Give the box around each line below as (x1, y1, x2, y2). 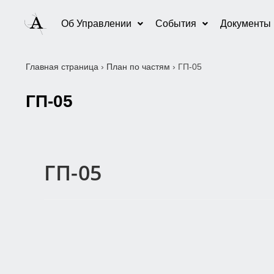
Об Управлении (61, 18, 131, 29)
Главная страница (26, 62, 98, 72)
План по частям (106, 62, 170, 72)
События (155, 18, 196, 29)
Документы (220, 18, 271, 29)
